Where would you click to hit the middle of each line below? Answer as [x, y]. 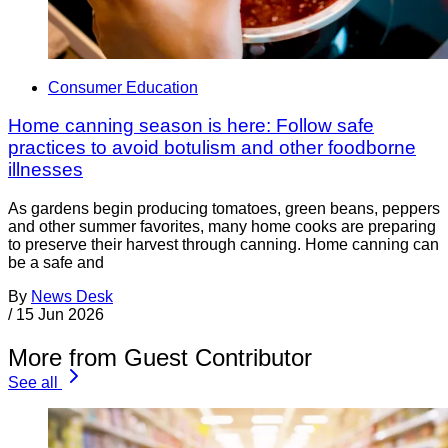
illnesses [45, 170]
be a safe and [56, 263]
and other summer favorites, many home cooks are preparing [222, 227]
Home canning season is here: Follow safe [191, 126]
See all [33, 382]
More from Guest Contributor [160, 357]
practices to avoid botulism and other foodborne [212, 148]
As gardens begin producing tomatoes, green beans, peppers [224, 209]
